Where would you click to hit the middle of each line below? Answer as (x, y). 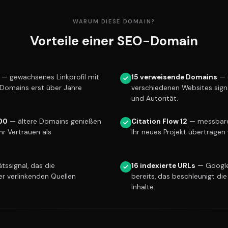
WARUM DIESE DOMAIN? (114, 22)
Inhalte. (143, 187)
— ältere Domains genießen (54, 121)
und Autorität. (155, 98)
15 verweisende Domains (174, 77)
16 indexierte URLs (163, 165)
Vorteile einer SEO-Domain (114, 41)
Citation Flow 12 (159, 121)
